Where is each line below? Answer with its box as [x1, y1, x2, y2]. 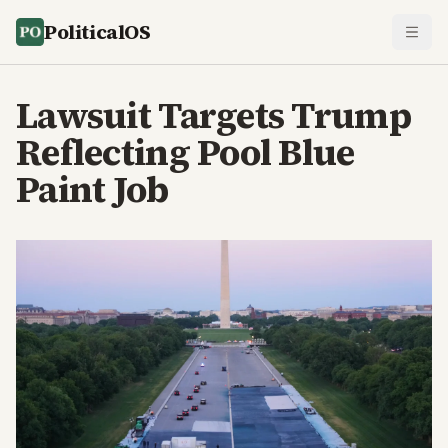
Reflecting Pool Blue [16, 128, 355, 177]
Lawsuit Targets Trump [16, 91, 411, 140]
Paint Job [16, 165, 169, 214]
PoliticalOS [44, 18, 151, 46]
